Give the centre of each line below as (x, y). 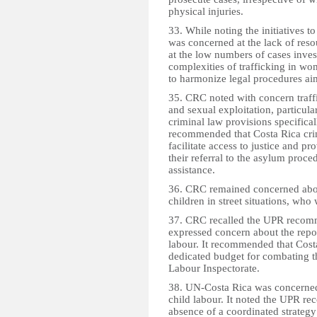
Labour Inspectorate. (214, 268)
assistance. (192, 170)
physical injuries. (206, 11)
